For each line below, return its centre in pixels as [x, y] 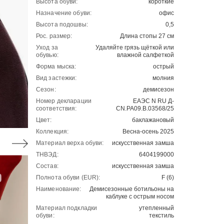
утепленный [156, 208]
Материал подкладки [67, 208]
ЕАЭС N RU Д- [153, 101]
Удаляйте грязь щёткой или [135, 47]
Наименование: [59, 189]
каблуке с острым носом [140, 196]
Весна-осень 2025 [148, 131]
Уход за [47, 47]
